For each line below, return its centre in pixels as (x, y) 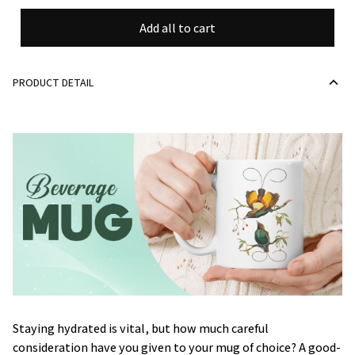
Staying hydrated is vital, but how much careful (141, 328)
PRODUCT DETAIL (53, 82)
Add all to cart (177, 28)
